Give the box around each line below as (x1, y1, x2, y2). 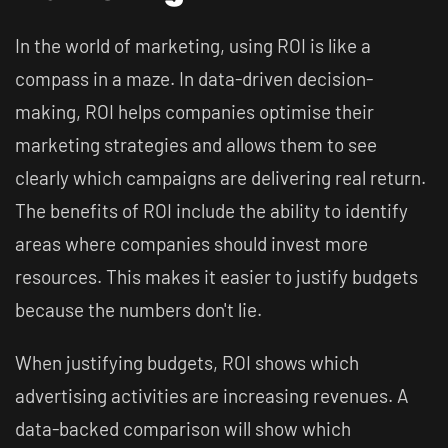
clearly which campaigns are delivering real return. (15, 166, 426, 189)
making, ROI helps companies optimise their (15, 100, 374, 123)
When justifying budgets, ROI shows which (15, 351, 359, 374)
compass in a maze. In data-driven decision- (15, 67, 373, 90)
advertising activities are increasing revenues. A (15, 384, 409, 407)
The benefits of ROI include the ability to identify (15, 199, 408, 222)
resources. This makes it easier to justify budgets (15, 265, 418, 288)
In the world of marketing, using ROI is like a (15, 34, 371, 57)
